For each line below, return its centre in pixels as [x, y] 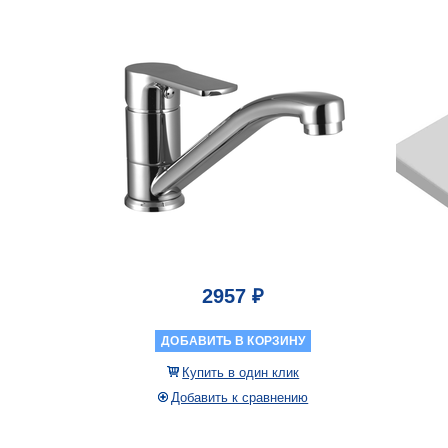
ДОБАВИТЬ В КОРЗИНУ [233, 340]
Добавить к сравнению [240, 397]
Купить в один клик [241, 372]
